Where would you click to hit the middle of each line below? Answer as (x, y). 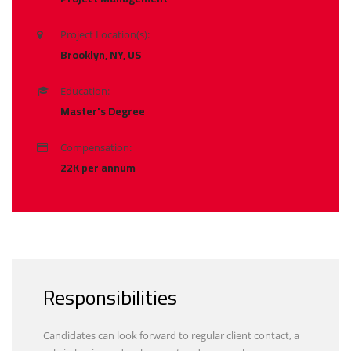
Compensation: (96, 147)
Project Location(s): (105, 34)
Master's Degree (103, 111)
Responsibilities (110, 297)
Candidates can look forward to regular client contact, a (171, 335)
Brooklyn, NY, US (101, 54)
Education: (85, 90)
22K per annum (98, 167)
